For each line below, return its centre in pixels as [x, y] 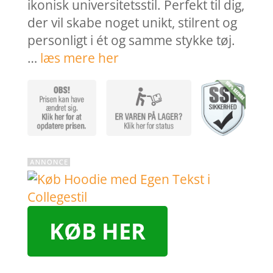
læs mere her [79, 58]
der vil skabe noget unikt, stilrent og [132, 23]
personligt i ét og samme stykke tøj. [131, 41]
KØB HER [97, 232]
